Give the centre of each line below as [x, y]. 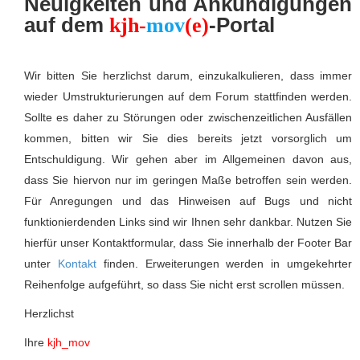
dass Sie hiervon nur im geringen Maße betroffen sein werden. [188, 180]
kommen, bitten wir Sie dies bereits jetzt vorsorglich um [188, 138]
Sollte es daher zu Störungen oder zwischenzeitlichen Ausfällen [188, 117]
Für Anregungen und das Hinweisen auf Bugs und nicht [188, 201]
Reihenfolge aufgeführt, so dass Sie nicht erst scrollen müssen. [184, 284]
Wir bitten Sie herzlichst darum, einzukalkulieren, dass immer [188, 76]
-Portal [242, 25]
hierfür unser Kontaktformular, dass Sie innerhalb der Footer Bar [188, 243]
